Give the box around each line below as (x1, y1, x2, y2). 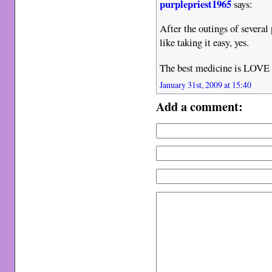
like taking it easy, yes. (160, 35, 250, 50)
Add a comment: (156, 97, 243, 115)
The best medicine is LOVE (160, 60, 270, 75)
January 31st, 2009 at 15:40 (160, 78, 252, 90)
